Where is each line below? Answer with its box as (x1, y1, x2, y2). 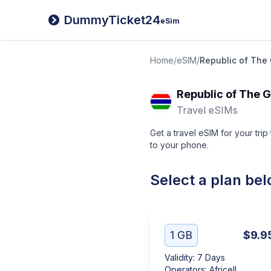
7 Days (197, 252, 225, 263)
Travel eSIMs (177, 104, 238, 116)
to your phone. (150, 140, 209, 150)
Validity (165, 252, 193, 263)
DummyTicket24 (64, 13, 160, 27)
